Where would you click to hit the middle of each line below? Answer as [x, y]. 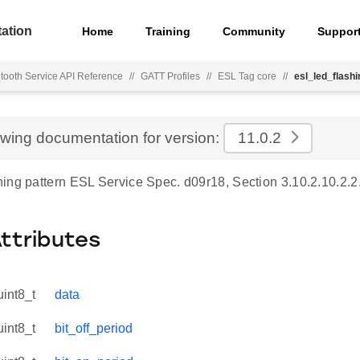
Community [254, 31]
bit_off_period [94, 328]
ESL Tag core [247, 76]
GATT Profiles [170, 76]
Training [168, 31]
